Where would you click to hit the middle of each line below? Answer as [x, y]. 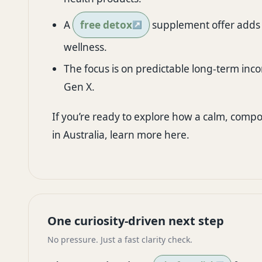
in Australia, [81, 135]
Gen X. [79, 87]
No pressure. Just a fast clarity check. [120, 240]
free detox [106, 25]
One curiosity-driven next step [136, 221]
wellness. [85, 47]
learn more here [148, 135]
